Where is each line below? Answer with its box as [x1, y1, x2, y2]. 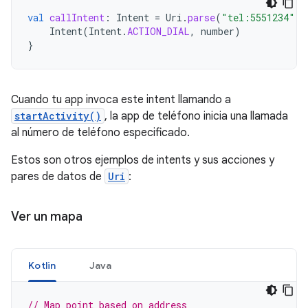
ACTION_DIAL [127, 25, 190, 38]
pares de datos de [11, 170, 104, 184]
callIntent [49, 11, 104, 24]
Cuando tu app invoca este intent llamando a [11, 93, 231, 107]
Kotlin [28, 259, 56, 272]
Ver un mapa [11, 209, 82, 224]
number [201, 25, 234, 38]
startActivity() [14, 109, 101, 122]
